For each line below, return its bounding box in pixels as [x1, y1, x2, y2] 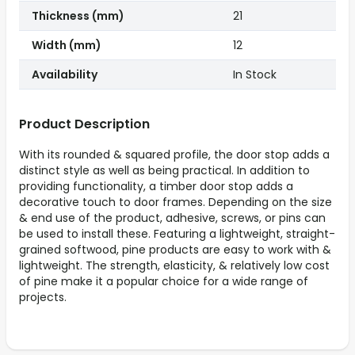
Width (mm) [32, 37, 101, 54]
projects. [19, 289, 67, 306]
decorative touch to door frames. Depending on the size [19, 194, 332, 211]
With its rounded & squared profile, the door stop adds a [19, 147, 330, 163]
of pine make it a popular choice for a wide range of [19, 273, 308, 290]
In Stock [233, 67, 277, 83]
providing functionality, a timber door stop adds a [19, 178, 293, 195]
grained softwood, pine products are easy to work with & [19, 242, 331, 258]
